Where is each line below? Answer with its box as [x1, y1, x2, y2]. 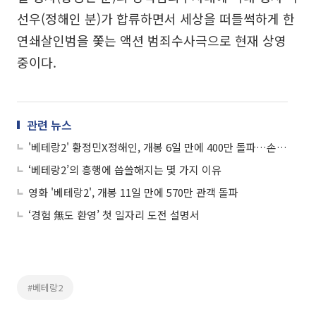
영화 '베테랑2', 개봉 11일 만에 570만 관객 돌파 [28, 185, 238, 200]
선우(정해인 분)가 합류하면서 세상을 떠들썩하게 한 [17, 9, 295, 28]
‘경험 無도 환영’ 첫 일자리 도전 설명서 [28, 207, 200, 222]
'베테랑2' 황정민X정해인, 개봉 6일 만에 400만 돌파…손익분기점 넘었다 [276, 140, 287, 154]
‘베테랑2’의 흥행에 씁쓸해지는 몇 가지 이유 [28, 162, 221, 177]
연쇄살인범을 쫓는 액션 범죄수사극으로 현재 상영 [17, 31, 286, 49]
